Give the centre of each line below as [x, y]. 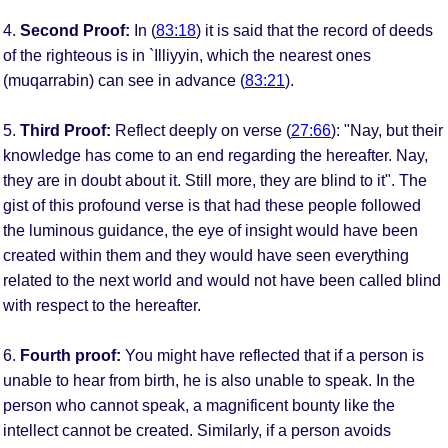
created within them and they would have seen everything [206, 255]
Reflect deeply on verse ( [201, 130]
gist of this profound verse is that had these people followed [212, 205]
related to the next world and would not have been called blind [222, 280]
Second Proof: [75, 30]
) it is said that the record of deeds [314, 30]
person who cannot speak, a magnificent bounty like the [199, 405]
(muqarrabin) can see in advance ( [124, 80]
